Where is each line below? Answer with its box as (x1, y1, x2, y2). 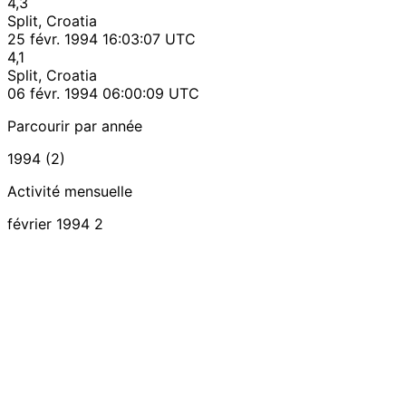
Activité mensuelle (7, 181, 132, 200)
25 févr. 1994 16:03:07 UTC (7, 29, 196, 48)
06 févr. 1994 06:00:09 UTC (7, 83, 199, 102)
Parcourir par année (7, 116, 142, 135)
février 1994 (7, 214, 90, 233)
